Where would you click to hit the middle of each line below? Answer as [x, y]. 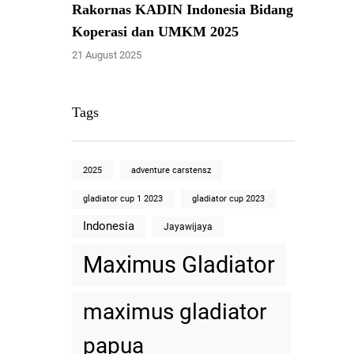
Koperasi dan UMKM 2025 [156, 31]
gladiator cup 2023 [229, 199]
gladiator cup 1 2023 [123, 199]
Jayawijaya [188, 227]
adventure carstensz [171, 170]
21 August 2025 [107, 55]
